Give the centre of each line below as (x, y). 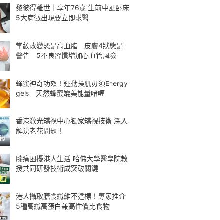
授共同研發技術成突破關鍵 (57, 168)
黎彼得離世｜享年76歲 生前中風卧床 (72, 8)
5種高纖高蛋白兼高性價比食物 (63, 206)
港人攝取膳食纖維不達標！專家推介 (71, 196)
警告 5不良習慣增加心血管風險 (66, 55)
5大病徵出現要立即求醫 (52, 17)
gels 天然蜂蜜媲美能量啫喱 (60, 93)
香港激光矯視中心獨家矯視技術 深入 (72, 121)
